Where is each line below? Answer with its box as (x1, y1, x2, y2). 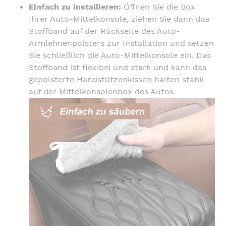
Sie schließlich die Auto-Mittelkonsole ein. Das (29, 50, 211, 60)
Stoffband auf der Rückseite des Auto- (29, 26, 180, 36)
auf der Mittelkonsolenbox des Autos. (29, 86, 176, 96)
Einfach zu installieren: (29, 2, 121, 12)
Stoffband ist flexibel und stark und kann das (29, 62, 206, 72)
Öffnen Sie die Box (121, 2, 195, 12)
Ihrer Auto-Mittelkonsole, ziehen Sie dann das (29, 14, 209, 24)
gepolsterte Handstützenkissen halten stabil (29, 74, 203, 84)
